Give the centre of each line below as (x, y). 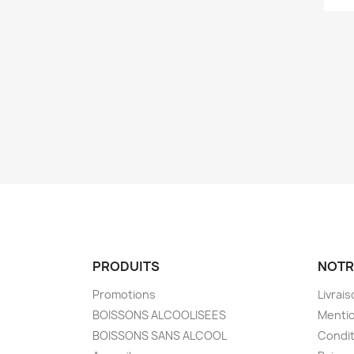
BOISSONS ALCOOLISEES (159, 314)
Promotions (124, 294)
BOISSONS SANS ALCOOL (160, 335)
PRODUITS (126, 266)
